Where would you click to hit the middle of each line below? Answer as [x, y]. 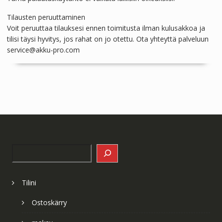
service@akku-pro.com [43, 50]
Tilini [29, 182]
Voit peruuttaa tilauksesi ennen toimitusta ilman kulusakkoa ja [106, 28]
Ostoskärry [49, 202]
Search [23, 149]
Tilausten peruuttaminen [46, 17]
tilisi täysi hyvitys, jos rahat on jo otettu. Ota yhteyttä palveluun [108, 39]
